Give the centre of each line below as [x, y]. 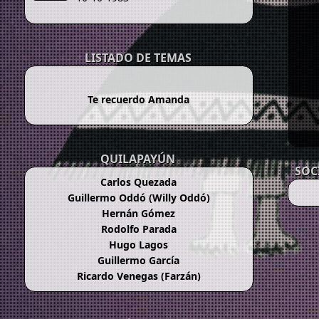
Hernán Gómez [139, 214]
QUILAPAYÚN [138, 159]
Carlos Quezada [139, 182]
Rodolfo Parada [138, 229]
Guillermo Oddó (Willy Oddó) [138, 198]
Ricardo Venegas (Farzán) [138, 276]
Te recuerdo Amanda [139, 100]
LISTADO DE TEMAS [138, 58]
